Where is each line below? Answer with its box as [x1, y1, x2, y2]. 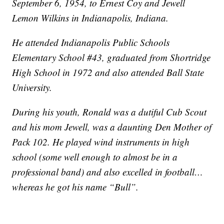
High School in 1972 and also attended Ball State [12, 66, 204, 79]
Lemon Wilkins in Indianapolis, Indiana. [12, 11, 169, 24]
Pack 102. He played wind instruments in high [12, 135, 190, 148]
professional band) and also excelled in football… [12, 165, 203, 178]
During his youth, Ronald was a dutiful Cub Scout [12, 105, 207, 118]
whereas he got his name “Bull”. [12, 180, 139, 193]
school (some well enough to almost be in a [12, 150, 178, 163]
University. [12, 81, 52, 94]
